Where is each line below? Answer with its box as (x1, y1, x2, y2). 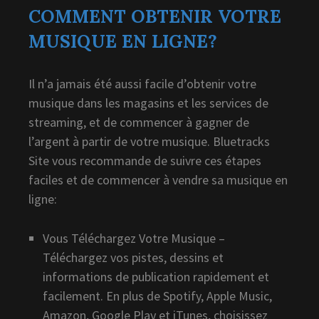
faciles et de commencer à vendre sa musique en (28, 171, 288, 188)
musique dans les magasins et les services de (28, 94, 268, 111)
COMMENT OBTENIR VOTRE (28, 4, 281, 28)
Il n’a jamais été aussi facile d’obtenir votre (28, 75, 256, 92)
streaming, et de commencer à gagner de (28, 113, 249, 130)
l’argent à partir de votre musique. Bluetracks (28, 132, 270, 150)
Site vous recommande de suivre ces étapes (28, 152, 261, 169)
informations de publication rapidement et (43, 268, 269, 285)
